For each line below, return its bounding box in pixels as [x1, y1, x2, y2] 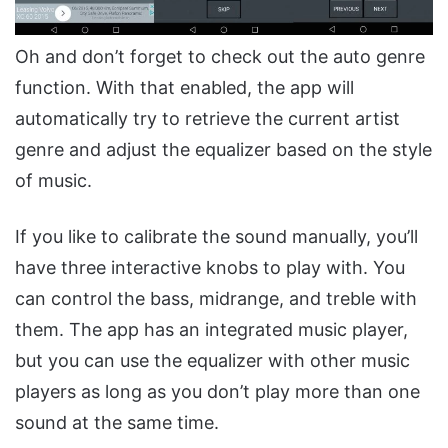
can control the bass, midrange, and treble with [15, 287, 417, 309]
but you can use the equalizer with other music [15, 349, 410, 371]
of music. [15, 169, 92, 191]
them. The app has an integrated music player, [15, 318, 408, 340]
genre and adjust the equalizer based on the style [15, 138, 432, 160]
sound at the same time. [15, 411, 219, 433]
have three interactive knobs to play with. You [15, 256, 405, 278]
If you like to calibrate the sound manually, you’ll [15, 225, 418, 247]
